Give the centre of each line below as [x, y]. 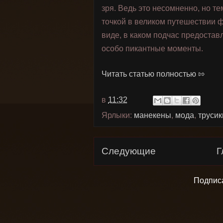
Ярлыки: [118, 115]
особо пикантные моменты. [152, 49]
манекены [153, 115]
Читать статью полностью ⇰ [153, 74]
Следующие [129, 151]
